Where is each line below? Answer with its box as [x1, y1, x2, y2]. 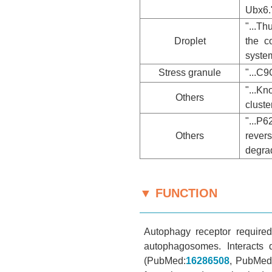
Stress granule [158, 67, 221, 78]
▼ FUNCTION [140, 186, 217, 200]
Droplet [174, 35, 206, 46]
